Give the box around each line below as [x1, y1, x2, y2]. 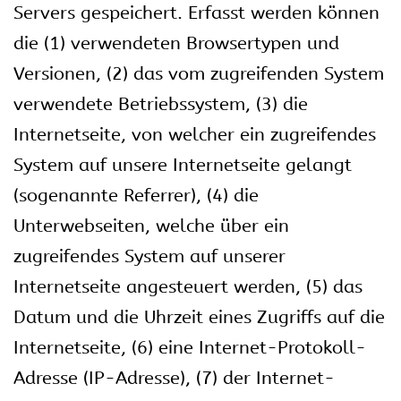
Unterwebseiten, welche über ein [13, 216, 289, 236]
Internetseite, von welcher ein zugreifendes [13, 124, 376, 145]
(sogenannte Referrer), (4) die [13, 185, 259, 206]
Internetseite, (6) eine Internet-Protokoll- [13, 337, 366, 358]
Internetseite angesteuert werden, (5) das [13, 277, 363, 297]
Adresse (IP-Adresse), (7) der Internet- [13, 368, 335, 388]
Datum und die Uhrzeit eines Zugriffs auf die [13, 307, 385, 328]
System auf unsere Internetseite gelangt [13, 155, 352, 175]
